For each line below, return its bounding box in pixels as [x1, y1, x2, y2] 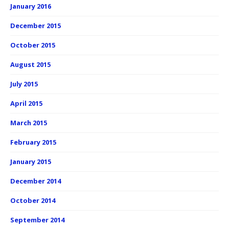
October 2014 [10, 196, 55, 205]
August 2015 [10, 60, 51, 70]
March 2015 [10, 118, 47, 128]
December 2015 [10, 21, 61, 31]
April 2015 [10, 99, 42, 108]
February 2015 [10, 138, 56, 147]
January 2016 [10, 2, 51, 11]
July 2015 [10, 79, 38, 89]
